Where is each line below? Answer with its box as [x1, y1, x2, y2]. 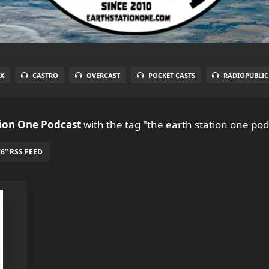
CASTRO [32, 71, 58, 80]
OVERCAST [86, 71, 120, 80]
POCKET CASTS [148, 71, 195, 80]
